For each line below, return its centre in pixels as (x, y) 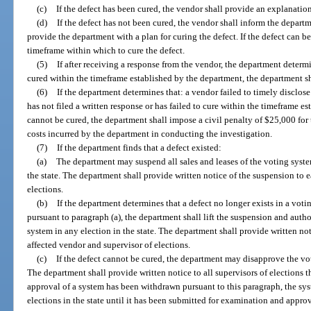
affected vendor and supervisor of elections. (109, 244)
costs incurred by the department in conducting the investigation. (150, 133)
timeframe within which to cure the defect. (106, 50)
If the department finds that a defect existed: (139, 147)
